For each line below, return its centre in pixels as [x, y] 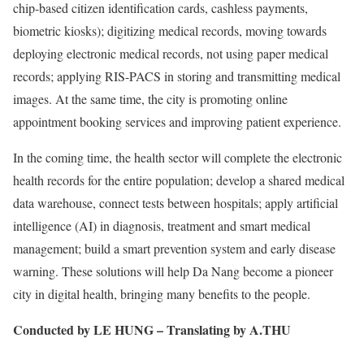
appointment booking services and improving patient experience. [177, 121]
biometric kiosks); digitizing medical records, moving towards [170, 30]
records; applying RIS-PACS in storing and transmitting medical [177, 76]
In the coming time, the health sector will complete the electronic [178, 157]
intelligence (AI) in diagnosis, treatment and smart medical [162, 225]
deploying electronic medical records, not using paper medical [171, 53]
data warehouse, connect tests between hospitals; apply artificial [175, 203]
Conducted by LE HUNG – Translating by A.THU [152, 329]
